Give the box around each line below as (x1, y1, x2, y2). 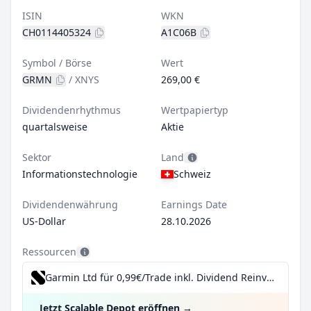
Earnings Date (161, 198, 227, 211)
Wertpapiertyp (161, 103, 228, 117)
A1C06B (161, 26, 196, 39)
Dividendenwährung (22, 198, 118, 211)
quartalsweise (22, 120, 87, 133)
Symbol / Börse (22, 56, 92, 69)
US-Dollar (22, 215, 66, 228)
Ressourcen (22, 245, 76, 258)
